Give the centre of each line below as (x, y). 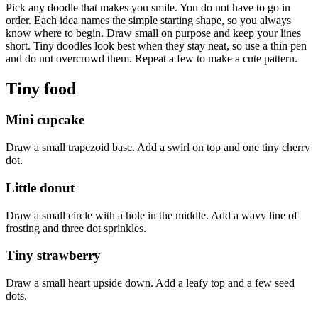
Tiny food (41, 88)
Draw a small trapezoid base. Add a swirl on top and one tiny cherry (158, 148)
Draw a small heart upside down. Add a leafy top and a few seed (150, 283)
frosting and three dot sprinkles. (76, 228)
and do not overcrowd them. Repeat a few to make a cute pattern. (152, 58)
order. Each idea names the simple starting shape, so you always (148, 20)
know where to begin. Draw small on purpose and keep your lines (153, 33)
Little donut (40, 187)
